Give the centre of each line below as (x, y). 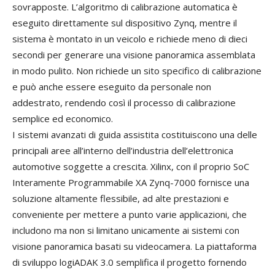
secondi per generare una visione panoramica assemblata (134, 55)
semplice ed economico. (63, 119)
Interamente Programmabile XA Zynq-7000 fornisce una (131, 183)
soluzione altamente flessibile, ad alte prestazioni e (121, 199)
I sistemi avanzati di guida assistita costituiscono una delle (135, 135)
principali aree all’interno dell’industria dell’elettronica (123, 151)
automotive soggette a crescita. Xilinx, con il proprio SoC (131, 167)
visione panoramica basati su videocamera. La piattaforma (134, 246)
